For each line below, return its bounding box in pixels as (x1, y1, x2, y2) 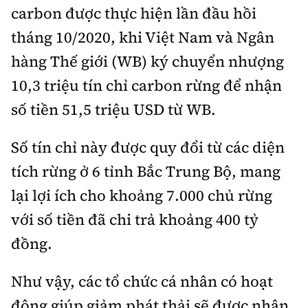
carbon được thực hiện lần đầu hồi (11, 3, 256, 24)
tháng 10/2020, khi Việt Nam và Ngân (11, 27, 274, 48)
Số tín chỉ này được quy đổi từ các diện (11, 137, 285, 158)
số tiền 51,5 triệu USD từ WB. (11, 99, 216, 120)
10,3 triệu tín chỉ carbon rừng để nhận (11, 75, 282, 96)
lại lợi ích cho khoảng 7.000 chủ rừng (11, 185, 272, 206)
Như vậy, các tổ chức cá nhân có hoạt (11, 271, 273, 292)
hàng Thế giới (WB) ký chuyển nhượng (11, 51, 284, 72)
